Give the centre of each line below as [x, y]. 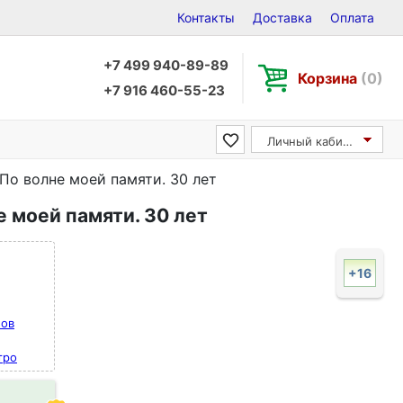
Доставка [282, 18]
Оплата [352, 18]
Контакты [206, 18]
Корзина [329, 78]
